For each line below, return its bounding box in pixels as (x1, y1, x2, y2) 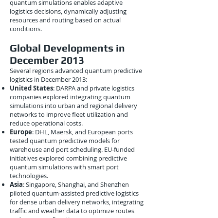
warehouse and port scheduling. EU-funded (10, 145, 135, 154)
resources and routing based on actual (10, 16, 121, 24)
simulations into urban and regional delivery (10, 101, 137, 110)
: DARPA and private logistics (53, 84, 134, 92)
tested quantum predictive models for (10, 136, 120, 145)
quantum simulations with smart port (10, 163, 119, 171)
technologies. (10, 171, 48, 180)
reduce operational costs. (10, 119, 83, 127)
